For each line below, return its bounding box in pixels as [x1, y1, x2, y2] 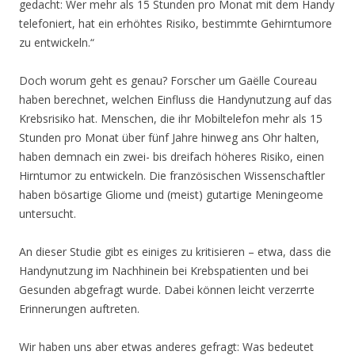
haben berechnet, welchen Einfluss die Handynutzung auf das [19, 91, 332, 107]
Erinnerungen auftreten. [19, 300, 139, 316]
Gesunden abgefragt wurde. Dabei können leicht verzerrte [19, 281, 315, 297]
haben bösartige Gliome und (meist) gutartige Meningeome [19, 186, 323, 202]
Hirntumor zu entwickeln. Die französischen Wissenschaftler [19, 167, 325, 183]
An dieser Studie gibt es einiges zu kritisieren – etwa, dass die [19, 243, 331, 259]
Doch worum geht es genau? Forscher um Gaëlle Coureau [19, 72, 317, 88]
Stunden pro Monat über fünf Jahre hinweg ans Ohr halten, [19, 129, 319, 145]
